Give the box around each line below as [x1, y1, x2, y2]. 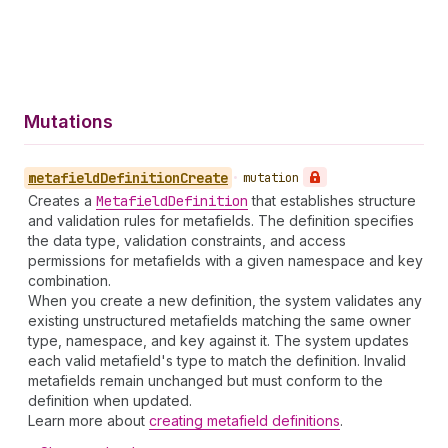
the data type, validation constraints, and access [28, 232, 346, 249]
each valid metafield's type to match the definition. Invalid [28, 352, 406, 369]
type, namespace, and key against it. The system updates [28, 332, 409, 349]
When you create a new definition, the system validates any [28, 292, 422, 309]
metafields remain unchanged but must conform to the [28, 372, 383, 389]
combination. [28, 272, 111, 289]
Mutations [24, 111, 113, 132]
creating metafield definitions [149, 412, 340, 429]
